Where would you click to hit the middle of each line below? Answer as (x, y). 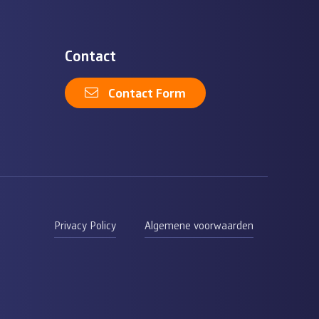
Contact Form (147, 93)
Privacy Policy (85, 225)
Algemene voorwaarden (199, 225)
